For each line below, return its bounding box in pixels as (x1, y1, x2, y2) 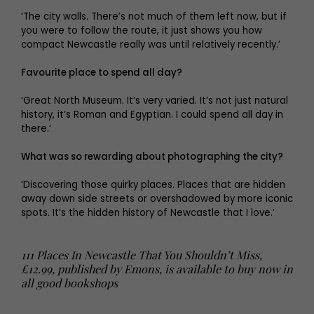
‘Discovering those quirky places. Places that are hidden (21, 178, 285, 192)
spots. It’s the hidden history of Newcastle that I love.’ (21, 206, 275, 220)
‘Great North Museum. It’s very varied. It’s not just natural (21, 94, 288, 108)
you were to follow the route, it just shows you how (21, 24, 262, 38)
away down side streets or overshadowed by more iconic (21, 192, 293, 206)
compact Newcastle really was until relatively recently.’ (21, 38, 280, 52)
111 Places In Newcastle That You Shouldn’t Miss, (21, 247, 262, 263)
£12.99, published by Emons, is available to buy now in (21, 261, 293, 277)
